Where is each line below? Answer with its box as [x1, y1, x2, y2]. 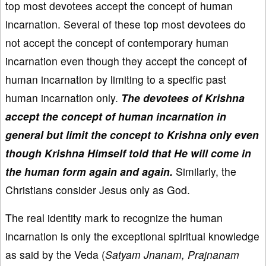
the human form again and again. [5, 163, 173, 179]
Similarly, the [173, 163, 236, 179]
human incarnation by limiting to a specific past [5, 71, 226, 87]
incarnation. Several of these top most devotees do [5, 16, 246, 31]
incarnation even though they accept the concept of [5, 53, 247, 68]
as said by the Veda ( [5, 246, 105, 262]
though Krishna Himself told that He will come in [5, 145, 251, 160]
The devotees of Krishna [121, 90, 245, 105]
